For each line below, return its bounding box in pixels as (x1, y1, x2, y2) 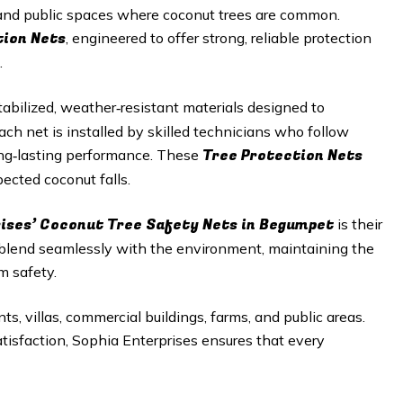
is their (337, 215, 382, 233)
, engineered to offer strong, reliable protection (66, 29, 372, 47)
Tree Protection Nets (202, 145, 363, 166)
